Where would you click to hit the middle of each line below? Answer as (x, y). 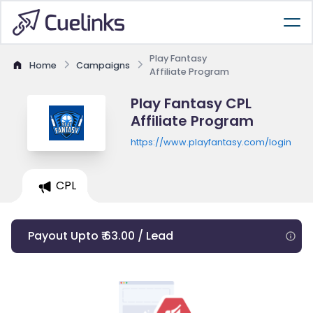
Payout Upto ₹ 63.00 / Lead (101, 236)
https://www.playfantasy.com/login (211, 142)
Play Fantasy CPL (191, 103)
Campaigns (103, 65)
